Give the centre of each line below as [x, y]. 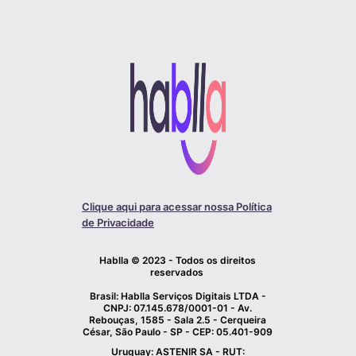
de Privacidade [118, 223]
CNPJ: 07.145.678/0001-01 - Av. [178, 308]
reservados [178, 273]
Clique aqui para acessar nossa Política [177, 207]
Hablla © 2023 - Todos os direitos [178, 261]
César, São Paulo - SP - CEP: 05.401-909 [178, 332]
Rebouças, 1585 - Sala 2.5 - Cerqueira [178, 320]
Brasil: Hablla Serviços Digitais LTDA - [178, 296]
